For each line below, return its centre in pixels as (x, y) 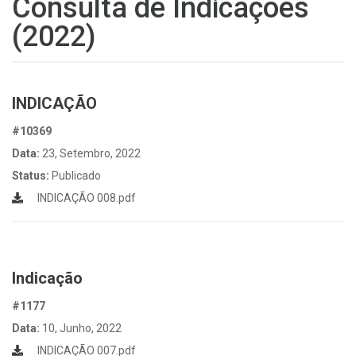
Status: (32, 176)
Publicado (76, 176)
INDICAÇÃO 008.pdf (85, 198)
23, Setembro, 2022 (91, 153)
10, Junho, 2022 (82, 328)
